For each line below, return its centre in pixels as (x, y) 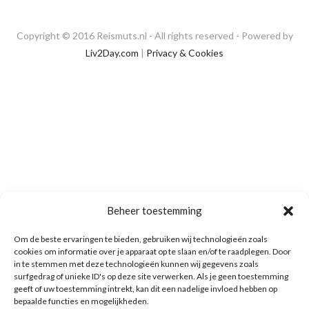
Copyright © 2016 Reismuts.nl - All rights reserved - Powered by (154, 36)
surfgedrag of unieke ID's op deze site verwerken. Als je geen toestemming (151, 276)
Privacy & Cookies (185, 53)
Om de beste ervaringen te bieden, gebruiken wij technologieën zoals (141, 239)
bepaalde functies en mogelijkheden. (81, 301)
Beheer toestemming (154, 210)
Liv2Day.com (112, 53)
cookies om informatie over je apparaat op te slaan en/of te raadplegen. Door (152, 251)
